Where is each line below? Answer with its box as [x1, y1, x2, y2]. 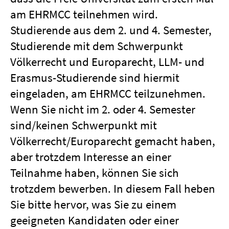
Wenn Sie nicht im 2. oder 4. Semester [10, 102, 195, 117]
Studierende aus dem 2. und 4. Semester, [10, 22, 212, 37]
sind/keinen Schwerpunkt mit [10, 118, 157, 132]
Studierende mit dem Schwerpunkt [10, 38, 183, 53]
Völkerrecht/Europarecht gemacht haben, [10, 133, 215, 148]
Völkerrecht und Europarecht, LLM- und [10, 54, 204, 69]
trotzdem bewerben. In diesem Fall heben [10, 181, 215, 196]
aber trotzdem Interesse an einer [10, 149, 171, 164]
